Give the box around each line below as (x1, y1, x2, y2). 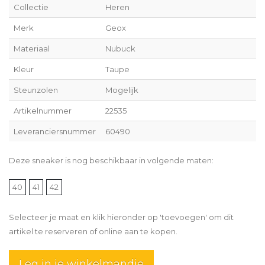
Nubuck (105, 43, 135, 53)
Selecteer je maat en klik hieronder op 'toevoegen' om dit (9, 212, 234, 222)
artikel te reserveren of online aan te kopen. (9, 226, 177, 236)
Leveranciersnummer (14, 126, 96, 136)
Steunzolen (14, 85, 58, 95)
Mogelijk (105, 85, 138, 95)
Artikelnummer (14, 105, 72, 115)
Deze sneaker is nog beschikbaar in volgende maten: (9, 155, 214, 165)
